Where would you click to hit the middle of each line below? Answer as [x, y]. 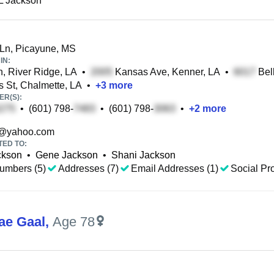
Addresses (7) [88, 168]
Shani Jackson [143, 155]
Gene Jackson [67, 155]
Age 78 [74, 222]
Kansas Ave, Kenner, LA [166, 72]
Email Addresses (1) [175, 168]
